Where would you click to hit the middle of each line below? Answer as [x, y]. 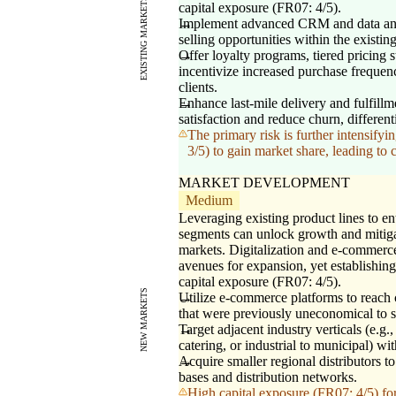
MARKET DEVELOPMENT [264, 183]
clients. [198, 88]
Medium [209, 201]
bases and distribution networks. [268, 377]
